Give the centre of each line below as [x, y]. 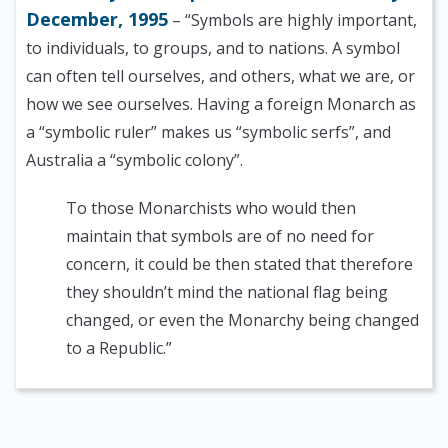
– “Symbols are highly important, [292, 20]
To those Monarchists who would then [211, 208]
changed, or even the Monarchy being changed [242, 320]
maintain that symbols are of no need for [220, 236]
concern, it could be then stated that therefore [239, 264]
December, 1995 [97, 19]
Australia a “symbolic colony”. [134, 160]
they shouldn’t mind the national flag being [227, 292]
